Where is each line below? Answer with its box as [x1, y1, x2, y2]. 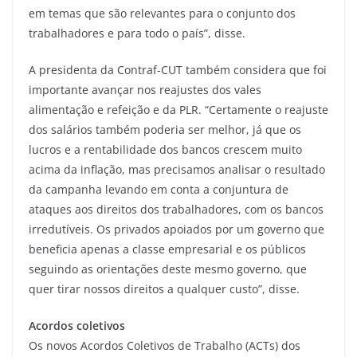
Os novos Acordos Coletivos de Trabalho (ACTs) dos [29, 337, 300, 353]
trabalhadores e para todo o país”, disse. [29, 25, 245, 41]
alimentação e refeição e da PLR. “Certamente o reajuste [29, 101, 328, 117]
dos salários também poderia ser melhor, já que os [29, 121, 301, 137]
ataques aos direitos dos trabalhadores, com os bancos [29, 201, 324, 217]
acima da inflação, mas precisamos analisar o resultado [29, 161, 325, 177]
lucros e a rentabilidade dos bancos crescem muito [29, 141, 302, 157]
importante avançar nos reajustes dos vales [29, 81, 261, 97]
